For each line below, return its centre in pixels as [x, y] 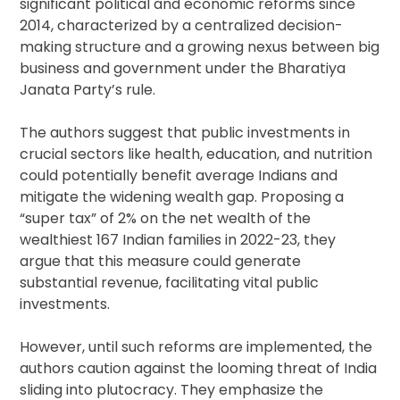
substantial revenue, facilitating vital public [170, 283]
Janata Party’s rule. [88, 90]
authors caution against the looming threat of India [199, 369]
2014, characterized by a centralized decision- [182, 26]
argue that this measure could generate [161, 262]
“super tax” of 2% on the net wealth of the [166, 219]
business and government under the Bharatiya [183, 69]
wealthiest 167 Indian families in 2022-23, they [178, 240]
